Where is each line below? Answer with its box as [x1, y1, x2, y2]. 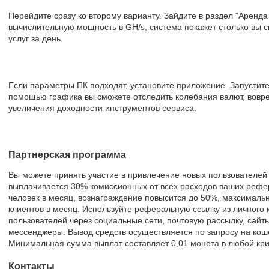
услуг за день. [8, 34, 63, 43]
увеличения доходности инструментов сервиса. [8, 103, 196, 113]
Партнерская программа [8, 150, 126, 160]
